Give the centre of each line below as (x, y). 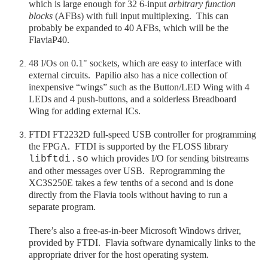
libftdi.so (59, 159)
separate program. (62, 207)
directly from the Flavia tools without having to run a (128, 195)
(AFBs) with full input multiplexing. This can (141, 16)
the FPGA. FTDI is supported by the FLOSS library (129, 146)
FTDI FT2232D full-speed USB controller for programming (142, 134)
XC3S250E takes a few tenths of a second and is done (131, 183)
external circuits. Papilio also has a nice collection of (128, 75)
